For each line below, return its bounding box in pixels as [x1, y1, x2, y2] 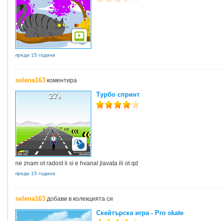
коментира [45, 77, 77, 84]
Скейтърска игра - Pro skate [96, 209, 184, 217]
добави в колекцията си [45, 195, 113, 202]
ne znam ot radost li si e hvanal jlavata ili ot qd [15, 160, 138, 167]
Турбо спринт [96, 91, 140, 98]
